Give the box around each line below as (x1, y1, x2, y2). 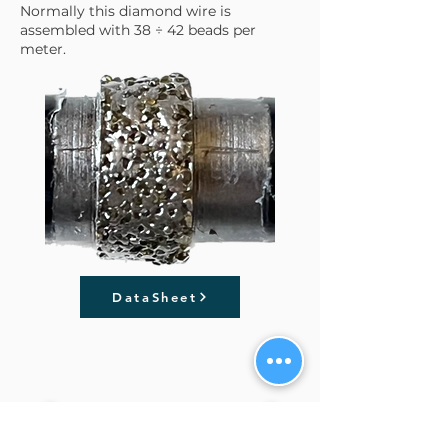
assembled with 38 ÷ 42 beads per (20, 20, 256, 39)
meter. (20, 39, 66, 58)
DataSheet (112, 288, 198, 305)
